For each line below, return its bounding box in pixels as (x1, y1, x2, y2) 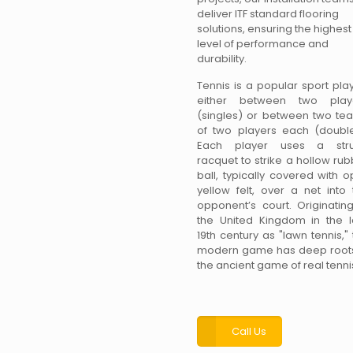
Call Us (232, 324, 266, 339)
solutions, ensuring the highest (197, 21, 351, 36)
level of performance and (197, 36, 329, 51)
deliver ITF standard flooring (197, 6, 339, 21)
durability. (197, 51, 247, 66)
